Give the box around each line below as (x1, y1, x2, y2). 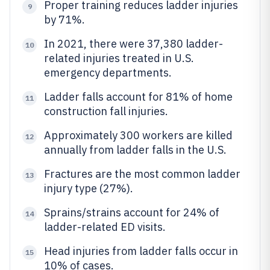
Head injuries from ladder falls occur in (44, 244, 238, 258)
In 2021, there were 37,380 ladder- (44, 37, 223, 51)
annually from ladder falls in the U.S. (44, 143, 227, 157)
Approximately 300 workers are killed (44, 128, 233, 142)
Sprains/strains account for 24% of (44, 206, 219, 219)
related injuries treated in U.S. (44, 51, 194, 65)
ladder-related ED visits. (44, 220, 166, 234)
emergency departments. (44, 66, 172, 80)
